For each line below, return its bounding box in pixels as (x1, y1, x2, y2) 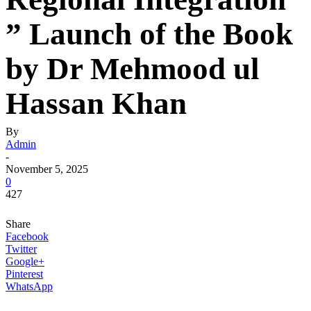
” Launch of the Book (6, 17, 293, 51)
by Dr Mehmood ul (6, 51, 260, 86)
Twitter (6, 243, 37, 255)
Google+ (6, 255, 44, 267)
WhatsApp (6, 280, 53, 292)
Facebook (6, 230, 49, 242)
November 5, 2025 (6, 163, 88, 175)
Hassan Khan (6, 86, 187, 121)
